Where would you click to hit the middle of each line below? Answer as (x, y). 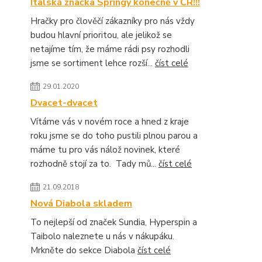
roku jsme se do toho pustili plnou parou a (114, 136)
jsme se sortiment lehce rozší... (93, 63)
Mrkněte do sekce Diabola (84, 250)
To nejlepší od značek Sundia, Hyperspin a (114, 222)
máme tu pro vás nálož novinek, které (105, 150)
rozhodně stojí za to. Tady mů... (94, 164)
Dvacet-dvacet (64, 103)
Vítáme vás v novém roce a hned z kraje (110, 122)
